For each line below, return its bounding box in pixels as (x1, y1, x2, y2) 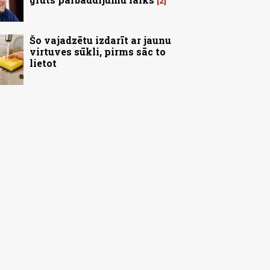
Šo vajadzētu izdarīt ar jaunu (30, 34, 171, 47)
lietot (30, 57, 57, 70)
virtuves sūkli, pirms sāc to (30, 45, 166, 58)
